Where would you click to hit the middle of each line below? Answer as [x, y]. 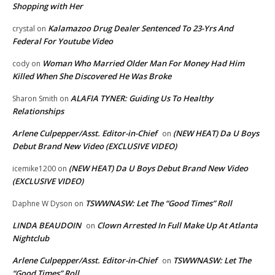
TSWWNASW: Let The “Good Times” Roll [159, 203]
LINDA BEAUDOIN [47, 225]
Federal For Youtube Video [63, 41]
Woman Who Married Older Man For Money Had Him [143, 63]
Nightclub [31, 238]
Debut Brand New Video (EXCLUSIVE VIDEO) [95, 146]
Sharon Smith [35, 98]
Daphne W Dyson [42, 203]
